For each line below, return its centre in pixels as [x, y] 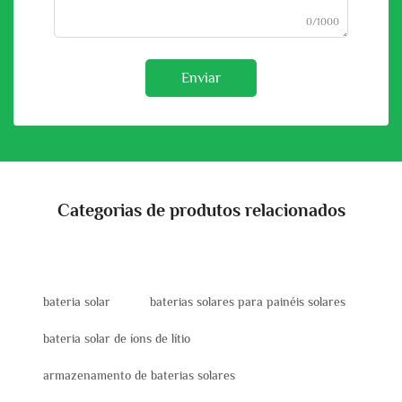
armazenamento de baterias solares [139, 376]
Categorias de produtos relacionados [201, 210]
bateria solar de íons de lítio [117, 339]
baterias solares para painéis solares [248, 302]
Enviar [201, 79]
